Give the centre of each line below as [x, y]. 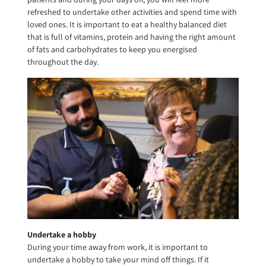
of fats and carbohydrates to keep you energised [112, 50]
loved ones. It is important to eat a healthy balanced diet [127, 25]
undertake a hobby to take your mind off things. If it [118, 259]
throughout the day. [63, 62]
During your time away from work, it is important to [117, 247]
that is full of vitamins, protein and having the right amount [131, 37]
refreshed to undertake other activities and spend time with [132, 12]
